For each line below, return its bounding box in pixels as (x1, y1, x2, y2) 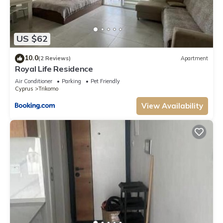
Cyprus (15, 85, 33, 92)
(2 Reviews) (38, 55, 71, 62)
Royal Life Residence (15, 63, 93, 74)
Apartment (181, 55, 208, 62)
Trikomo (38, 85, 58, 92)
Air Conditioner (15, 77, 52, 85)
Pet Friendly (91, 77, 120, 85)
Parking (62, 77, 81, 85)
